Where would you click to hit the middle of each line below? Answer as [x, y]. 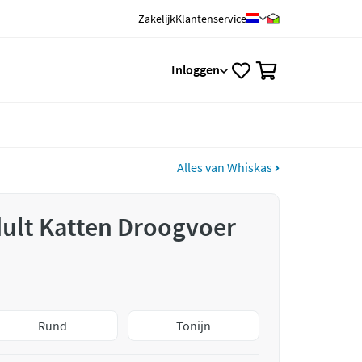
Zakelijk [157, 19]
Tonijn [194, 326]
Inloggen [196, 69]
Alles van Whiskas [226, 167]
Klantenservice [211, 19]
